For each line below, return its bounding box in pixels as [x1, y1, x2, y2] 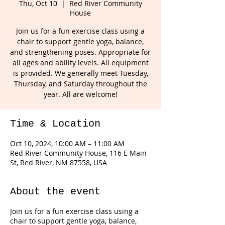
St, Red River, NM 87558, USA [10, 158, 107, 167]
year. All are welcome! [43, 89, 118, 99]
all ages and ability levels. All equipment [12, 58, 149, 67]
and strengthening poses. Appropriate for [10, 47, 151, 57]
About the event [10, 186, 100, 197]
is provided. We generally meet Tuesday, [13, 68, 148, 78]
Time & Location [10, 118, 100, 130]
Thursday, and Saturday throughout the [14, 79, 147, 88]
